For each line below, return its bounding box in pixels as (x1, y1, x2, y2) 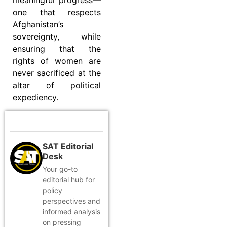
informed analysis (43, 207, 100, 216)
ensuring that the (13, 44, 101, 54)
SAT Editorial (43, 141, 93, 152)
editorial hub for (43, 175, 95, 184)
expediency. (13, 92, 58, 103)
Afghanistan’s (13, 19, 63, 30)
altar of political (13, 80, 101, 91)
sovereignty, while (13, 31, 101, 42)
